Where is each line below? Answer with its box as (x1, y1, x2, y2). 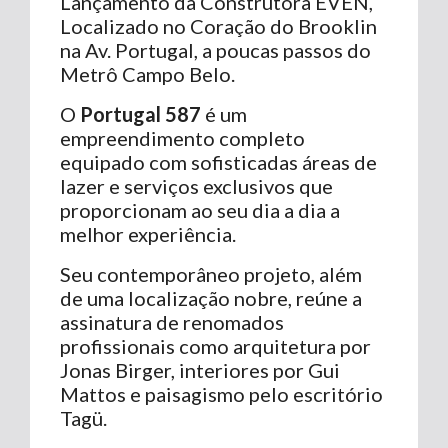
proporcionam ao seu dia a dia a (60, 197, 340, 222)
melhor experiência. (60, 221, 236, 246)
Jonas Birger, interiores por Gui (60, 357, 340, 382)
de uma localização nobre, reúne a (60, 285, 362, 310)
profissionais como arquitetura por (60, 333, 371, 358)
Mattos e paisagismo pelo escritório (60, 381, 383, 406)
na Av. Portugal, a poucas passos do (60, 37, 371, 62)
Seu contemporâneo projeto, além (60, 261, 362, 286)
